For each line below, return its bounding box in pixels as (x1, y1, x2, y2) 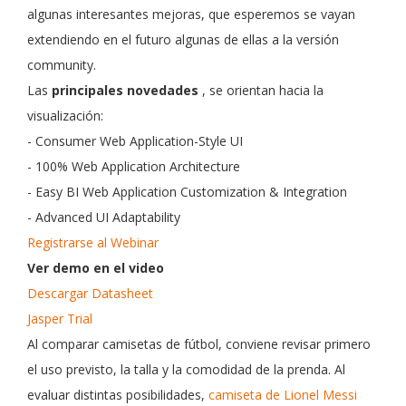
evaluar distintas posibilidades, (27, 386, 208, 403)
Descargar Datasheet (27, 285, 153, 302)
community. (27, 56, 96, 73)
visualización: (27, 107, 103, 124)
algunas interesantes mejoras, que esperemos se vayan (27, 5, 355, 23)
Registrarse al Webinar (27, 234, 159, 251)
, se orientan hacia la (198, 82, 324, 99)
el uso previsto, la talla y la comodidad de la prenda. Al (27, 361, 345, 378)
